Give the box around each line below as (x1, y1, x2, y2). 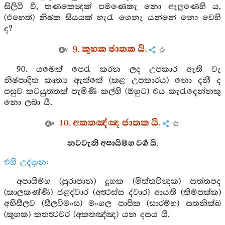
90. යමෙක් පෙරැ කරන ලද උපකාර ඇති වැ (16, 65, 221, 74)
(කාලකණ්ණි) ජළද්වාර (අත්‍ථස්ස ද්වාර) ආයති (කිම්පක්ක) (4, 188, 221, 197)
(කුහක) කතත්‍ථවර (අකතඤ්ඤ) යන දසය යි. (4, 210, 170, 219)
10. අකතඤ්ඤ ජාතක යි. (58, 117, 161, 130)
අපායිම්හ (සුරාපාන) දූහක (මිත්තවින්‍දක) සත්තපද (16, 177, 221, 186)
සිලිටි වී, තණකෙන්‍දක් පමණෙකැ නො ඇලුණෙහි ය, (4, 2, 221, 12)
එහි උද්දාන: (4, 158, 49, 167)
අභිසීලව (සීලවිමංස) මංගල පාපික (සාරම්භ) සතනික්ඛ (4, 199, 221, 208)
